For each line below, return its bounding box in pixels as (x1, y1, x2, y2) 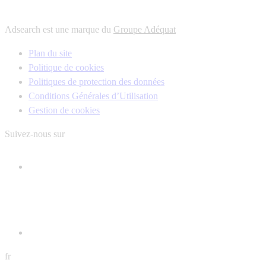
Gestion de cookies (28, 104, 100, 115)
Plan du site (28, 47, 72, 58)
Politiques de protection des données (28, 76, 164, 87)
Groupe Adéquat (113, 24, 176, 34)
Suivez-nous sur (5, 128, 65, 139)
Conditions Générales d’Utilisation (28, 90, 158, 101)
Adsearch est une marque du (5, 24, 113, 34)
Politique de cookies (28, 62, 104, 72)
